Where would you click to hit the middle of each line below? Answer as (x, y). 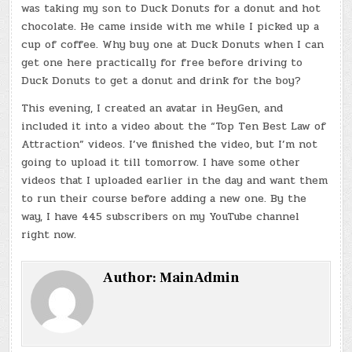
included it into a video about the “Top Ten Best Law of (174, 126)
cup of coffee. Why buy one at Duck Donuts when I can (173, 45)
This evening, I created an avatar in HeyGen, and (152, 108)
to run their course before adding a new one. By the (164, 199)
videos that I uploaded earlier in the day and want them (175, 181)
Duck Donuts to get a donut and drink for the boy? (161, 81)
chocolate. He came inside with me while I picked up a (170, 27)
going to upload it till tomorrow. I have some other (161, 163)
